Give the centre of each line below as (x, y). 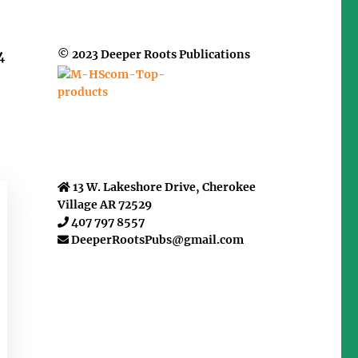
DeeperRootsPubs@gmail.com (157, 239)
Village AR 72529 (104, 204)
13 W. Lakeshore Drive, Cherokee (163, 187)
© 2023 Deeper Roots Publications (153, 55)
